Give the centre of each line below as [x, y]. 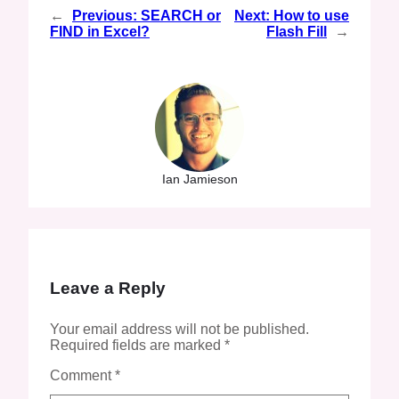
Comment [82, 375]
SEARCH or [181, 15]
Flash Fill [297, 31]
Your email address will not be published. [179, 329]
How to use [311, 15]
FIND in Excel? [100, 31]
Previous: [105, 15]
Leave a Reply [108, 288]
